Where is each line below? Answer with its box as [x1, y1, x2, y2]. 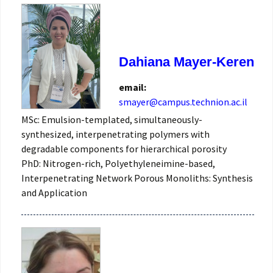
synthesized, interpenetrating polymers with [21, 127, 210, 140]
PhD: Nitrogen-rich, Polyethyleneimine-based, [21, 157, 215, 169]
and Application [21, 186, 87, 199]
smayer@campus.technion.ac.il [119, 95, 247, 108]
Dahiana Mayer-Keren [119, 54, 254, 69]
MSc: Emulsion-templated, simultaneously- [21, 113, 202, 126]
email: [119, 80, 148, 93]
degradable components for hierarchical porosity [21, 142, 227, 155]
